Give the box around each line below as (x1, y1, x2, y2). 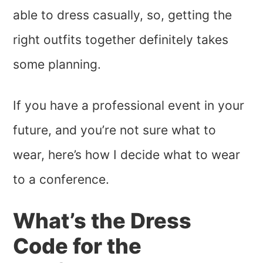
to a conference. (13, 172, 110, 187)
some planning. (13, 57, 102, 72)
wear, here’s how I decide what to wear (13, 147, 241, 163)
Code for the (13, 233, 142, 259)
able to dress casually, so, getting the (13, 8, 232, 23)
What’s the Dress (13, 208, 192, 234)
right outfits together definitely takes (13, 32, 229, 48)
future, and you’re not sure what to (13, 123, 217, 138)
